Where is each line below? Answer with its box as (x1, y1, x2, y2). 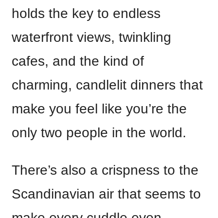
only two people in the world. (12, 125, 186, 140)
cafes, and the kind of (12, 53, 144, 69)
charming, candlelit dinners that (12, 77, 203, 92)
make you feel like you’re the (12, 101, 187, 116)
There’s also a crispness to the (12, 162, 199, 178)
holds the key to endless (12, 5, 161, 21)
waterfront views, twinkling (12, 29, 171, 45)
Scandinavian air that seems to (12, 186, 201, 201)
